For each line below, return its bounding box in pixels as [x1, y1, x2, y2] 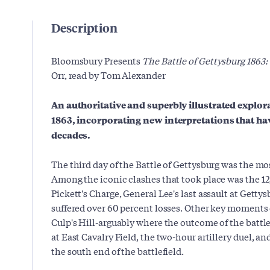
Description [51, 19, 118, 36]
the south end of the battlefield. [51, 244, 184, 257]
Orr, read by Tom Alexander [51, 68, 166, 81]
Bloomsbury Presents [51, 54, 141, 67]
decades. [51, 128, 91, 142]
